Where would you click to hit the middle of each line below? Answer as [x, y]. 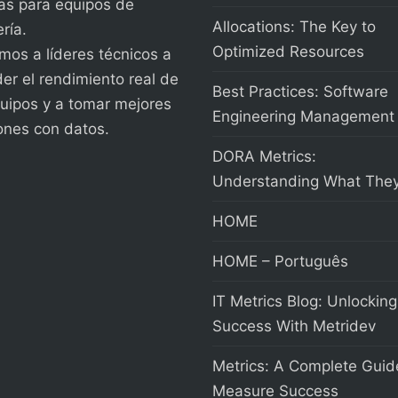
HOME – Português [280, 262]
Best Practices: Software [300, 92]
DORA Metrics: [264, 157]
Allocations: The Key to [294, 27]
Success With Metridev [296, 326]
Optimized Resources [288, 52]
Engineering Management [303, 117]
